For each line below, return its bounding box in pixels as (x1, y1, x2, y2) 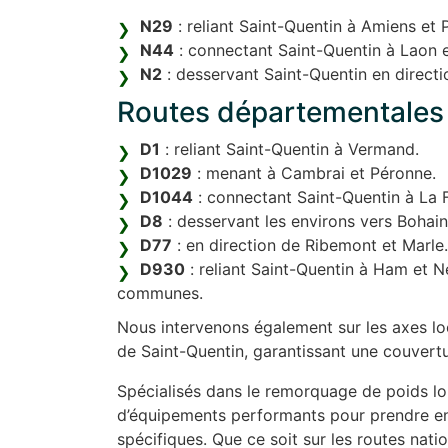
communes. (117, 283, 203, 304)
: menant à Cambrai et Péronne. (192, 163, 436, 184)
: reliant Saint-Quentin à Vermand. (160, 139, 419, 160)
